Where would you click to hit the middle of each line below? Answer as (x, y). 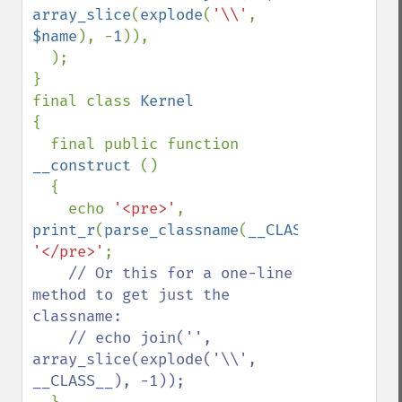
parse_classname (171, 230)
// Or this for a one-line (180, 273)
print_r (64, 230)
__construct (86, 166)
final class (86, 101)
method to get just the (131, 295)
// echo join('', (50, 338)
